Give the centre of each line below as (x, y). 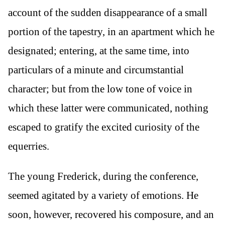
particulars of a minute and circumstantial (96, 70)
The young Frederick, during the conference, (103, 176)
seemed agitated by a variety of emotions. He (103, 195)
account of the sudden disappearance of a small (108, 13)
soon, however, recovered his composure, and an (111, 214)
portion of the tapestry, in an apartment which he (111, 32)
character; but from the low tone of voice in (100, 89)
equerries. (29, 146)
